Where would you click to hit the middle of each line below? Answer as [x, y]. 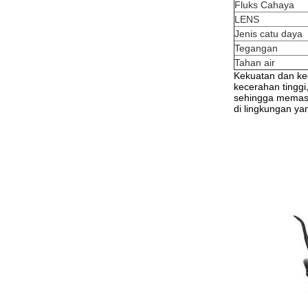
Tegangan [256, 48]
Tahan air [255, 63]
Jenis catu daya [268, 34]
